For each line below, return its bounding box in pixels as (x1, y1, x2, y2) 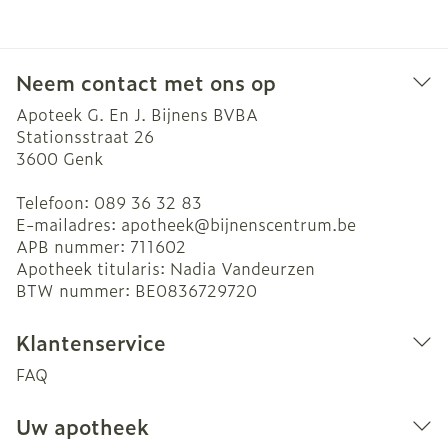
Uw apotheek (16, 411, 149, 441)
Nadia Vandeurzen (170, 256, 315, 280)
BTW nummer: (16, 278, 135, 302)
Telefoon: (16, 190, 94, 214)
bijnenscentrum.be (210, 212, 356, 236)
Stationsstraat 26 (16, 124, 154, 148)
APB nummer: (16, 234, 130, 258)
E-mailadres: (16, 212, 121, 236)
